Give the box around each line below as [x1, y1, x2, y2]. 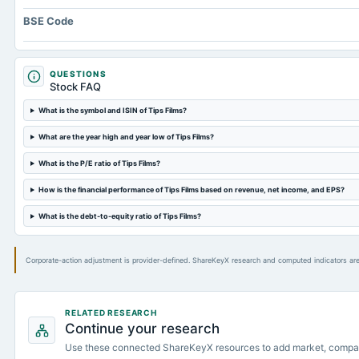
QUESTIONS [50, 69, 107, 79]
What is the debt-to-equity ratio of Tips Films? [38, 212, 201, 220]
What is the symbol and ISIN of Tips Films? [38, 106, 187, 115]
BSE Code [23, 14, 74, 27]
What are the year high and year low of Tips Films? [38, 132, 214, 141]
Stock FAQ [50, 80, 101, 93]
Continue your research [65, 321, 220, 337]
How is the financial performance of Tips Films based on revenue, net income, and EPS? [38, 185, 345, 194]
